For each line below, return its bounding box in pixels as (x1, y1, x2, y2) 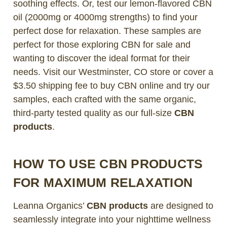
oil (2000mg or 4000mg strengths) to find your (13, 12, 198, 22)
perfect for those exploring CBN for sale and (13, 39, 191, 50)
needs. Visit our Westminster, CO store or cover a (13, 66, 213, 77)
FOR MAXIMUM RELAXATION (13, 175, 193, 190)
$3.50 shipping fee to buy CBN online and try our (13, 80, 210, 91)
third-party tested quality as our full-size (13, 107, 174, 118)
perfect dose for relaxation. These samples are (13, 25, 201, 36)
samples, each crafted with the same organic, (13, 94, 196, 104)
